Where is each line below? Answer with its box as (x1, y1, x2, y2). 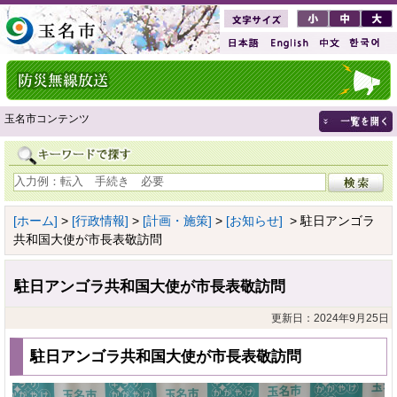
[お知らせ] (226, 213, 283, 228)
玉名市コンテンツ (4, 113, 90, 125)
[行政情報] (72, 213, 128, 228)
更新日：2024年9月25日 (271, 311, 389, 324)
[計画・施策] (143, 213, 212, 228)
